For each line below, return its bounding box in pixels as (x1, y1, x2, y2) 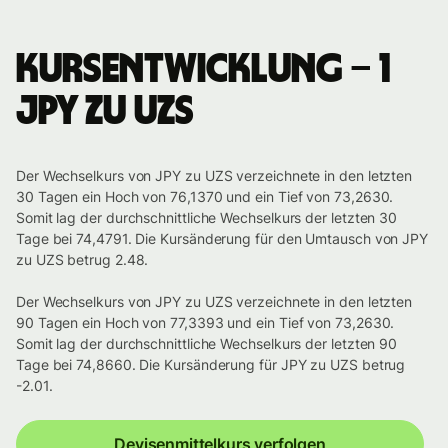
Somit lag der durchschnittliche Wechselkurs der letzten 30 (16, 209, 398, 227)
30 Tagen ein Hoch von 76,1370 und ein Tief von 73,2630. (16, 188, 394, 206)
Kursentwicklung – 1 (16, 50, 390, 91)
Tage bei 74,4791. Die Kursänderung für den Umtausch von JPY (16, 230, 429, 248)
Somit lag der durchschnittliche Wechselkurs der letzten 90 (16, 335, 398, 353)
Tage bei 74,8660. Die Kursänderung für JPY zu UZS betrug (16, 356, 406, 374)
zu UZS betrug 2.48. (16, 251, 149, 269)
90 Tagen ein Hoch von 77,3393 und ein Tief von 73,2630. (16, 314, 395, 332)
